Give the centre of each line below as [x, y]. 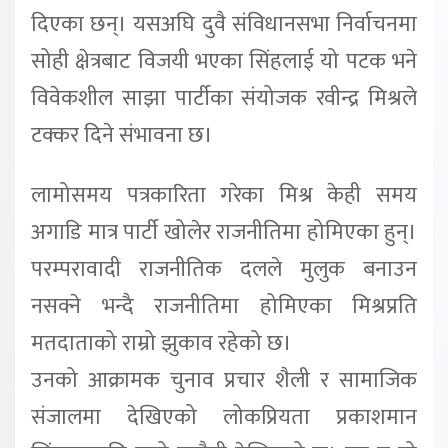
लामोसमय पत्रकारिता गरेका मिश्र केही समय [224, 195]
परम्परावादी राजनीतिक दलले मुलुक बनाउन [224, 269]
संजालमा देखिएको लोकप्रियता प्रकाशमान [224, 417]
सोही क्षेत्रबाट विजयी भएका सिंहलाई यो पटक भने [224, 61]
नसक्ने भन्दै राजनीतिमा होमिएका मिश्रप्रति [224, 306]
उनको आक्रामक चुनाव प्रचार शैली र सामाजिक [224, 380]
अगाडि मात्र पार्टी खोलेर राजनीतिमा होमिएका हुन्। [224, 232]
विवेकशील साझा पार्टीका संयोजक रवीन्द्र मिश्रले [224, 98]
